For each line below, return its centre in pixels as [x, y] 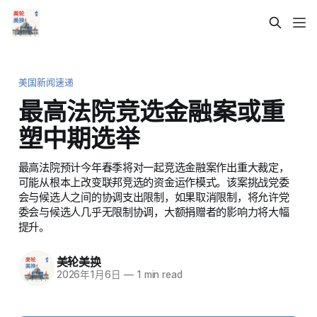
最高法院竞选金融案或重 [151, 111]
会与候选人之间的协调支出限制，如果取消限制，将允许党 [154, 197]
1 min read [158, 275]
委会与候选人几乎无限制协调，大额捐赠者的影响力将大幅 [154, 212]
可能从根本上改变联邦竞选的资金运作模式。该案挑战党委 [154, 182]
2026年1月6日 [88, 275]
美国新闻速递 [46, 82]
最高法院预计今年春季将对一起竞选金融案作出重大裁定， [154, 167]
